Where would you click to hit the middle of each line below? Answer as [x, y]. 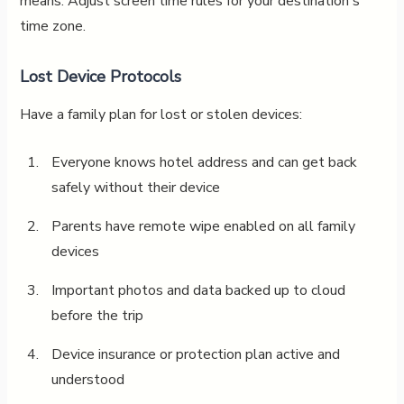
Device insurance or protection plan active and [195, 354]
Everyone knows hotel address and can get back [204, 162]
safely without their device [135, 187]
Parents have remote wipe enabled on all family [203, 226]
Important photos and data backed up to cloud [198, 290]
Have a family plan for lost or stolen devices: [161, 114]
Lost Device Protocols [100, 76]
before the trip [97, 315]
